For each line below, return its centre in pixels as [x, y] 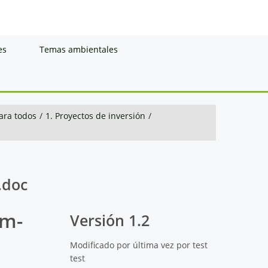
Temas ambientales [79, 49]
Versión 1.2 [110, 220]
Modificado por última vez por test [139, 245]
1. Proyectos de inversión [95, 115]
